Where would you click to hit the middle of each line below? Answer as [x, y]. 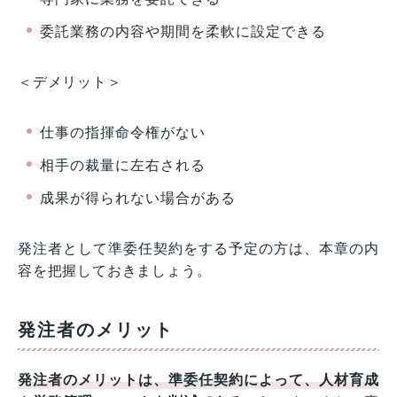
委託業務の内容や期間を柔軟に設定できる [183, 32]
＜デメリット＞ [70, 82]
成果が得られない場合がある [138, 198]
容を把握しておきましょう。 [115, 271]
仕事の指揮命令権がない [123, 133]
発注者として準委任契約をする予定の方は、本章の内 [198, 249]
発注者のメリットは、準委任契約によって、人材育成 [198, 380]
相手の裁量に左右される [123, 166]
